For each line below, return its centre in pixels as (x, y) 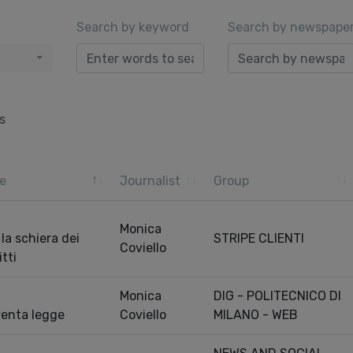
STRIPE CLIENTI (259, 238)
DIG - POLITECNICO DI (277, 296)
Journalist (150, 181)
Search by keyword (133, 27)
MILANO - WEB (256, 315)
